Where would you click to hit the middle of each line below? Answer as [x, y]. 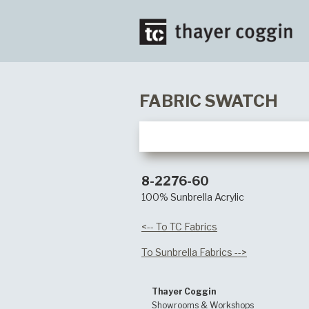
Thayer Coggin [184, 291]
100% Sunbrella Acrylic [193, 197]
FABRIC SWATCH [209, 101]
